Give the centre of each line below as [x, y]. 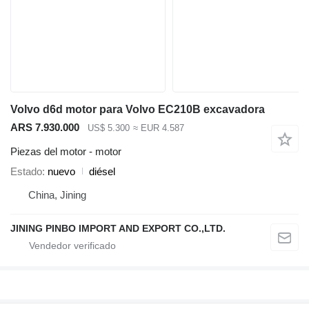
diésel [102, 171]
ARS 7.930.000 [45, 128]
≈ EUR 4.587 [158, 128]
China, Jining [57, 195]
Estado [26, 171]
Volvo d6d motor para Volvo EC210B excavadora [138, 110]
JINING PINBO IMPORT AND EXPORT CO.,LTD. [118, 228]
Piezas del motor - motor [66, 151]
